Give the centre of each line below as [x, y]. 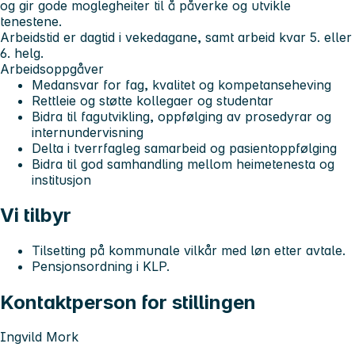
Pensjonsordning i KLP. [101, 266]
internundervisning [88, 132]
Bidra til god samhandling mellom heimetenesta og [183, 164]
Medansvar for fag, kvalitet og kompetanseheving [181, 84]
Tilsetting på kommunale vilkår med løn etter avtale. [189, 250]
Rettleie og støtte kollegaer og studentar [153, 100]
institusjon [61, 179]
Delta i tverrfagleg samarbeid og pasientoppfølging [184, 148]
